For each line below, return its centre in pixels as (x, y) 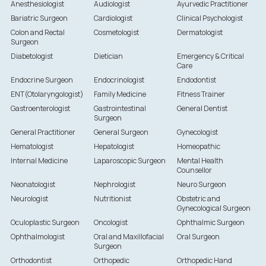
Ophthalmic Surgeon (211, 223)
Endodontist (197, 80)
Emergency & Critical (211, 56)
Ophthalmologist (37, 237)
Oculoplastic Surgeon (45, 223)
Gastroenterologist (40, 109)
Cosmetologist (116, 33)
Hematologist (32, 147)
